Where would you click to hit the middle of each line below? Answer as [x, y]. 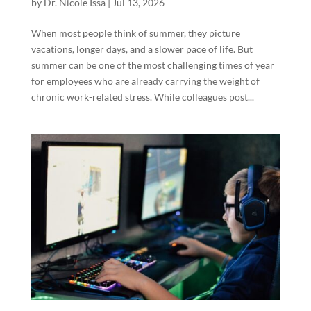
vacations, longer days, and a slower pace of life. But [142, 49]
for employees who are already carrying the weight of [145, 81]
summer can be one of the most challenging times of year [152, 65]
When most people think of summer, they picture [135, 33]
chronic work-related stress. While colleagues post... [142, 97]
